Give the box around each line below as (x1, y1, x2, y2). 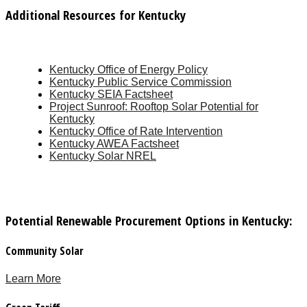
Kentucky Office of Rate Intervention (49, 125, 223, 137)
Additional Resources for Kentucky (5, 6, 186, 24)
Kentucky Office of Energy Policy (49, 63, 208, 75)
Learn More (5, 273, 61, 285)
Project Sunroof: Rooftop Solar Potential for (49, 100, 258, 112)
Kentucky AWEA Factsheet (49, 137, 179, 149)
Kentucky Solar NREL (49, 149, 156, 162)
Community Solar (5, 243, 84, 259)
